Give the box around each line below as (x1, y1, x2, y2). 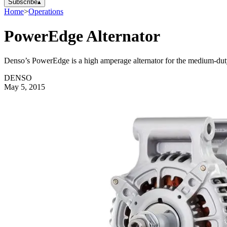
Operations (28, 7, 63, 16)
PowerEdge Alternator (4, 26, 160, 45)
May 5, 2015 (4, 83, 45, 92)
